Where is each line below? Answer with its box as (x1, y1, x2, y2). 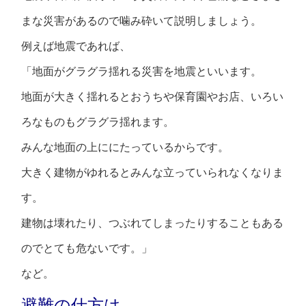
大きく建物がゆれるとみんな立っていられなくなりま (21, 167, 284, 179)
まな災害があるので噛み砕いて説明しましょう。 (21, 15, 262, 27)
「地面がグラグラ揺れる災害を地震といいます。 (21, 66, 262, 78)
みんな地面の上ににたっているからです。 (21, 141, 229, 154)
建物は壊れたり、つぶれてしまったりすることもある (21, 217, 284, 229)
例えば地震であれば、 (21, 40, 131, 53)
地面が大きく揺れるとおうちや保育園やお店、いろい (21, 91, 284, 103)
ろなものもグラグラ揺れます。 (21, 116, 175, 128)
